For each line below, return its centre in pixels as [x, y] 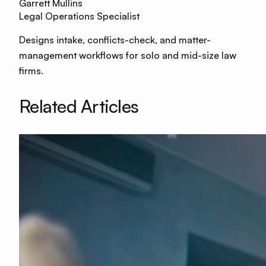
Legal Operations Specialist [79, 16]
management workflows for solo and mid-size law [128, 55]
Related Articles [79, 106]
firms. [31, 70]
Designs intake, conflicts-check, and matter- [115, 39]
